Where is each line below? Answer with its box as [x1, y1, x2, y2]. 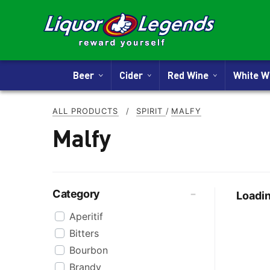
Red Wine [168, 69, 214, 81]
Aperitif [69, 210, 103, 222]
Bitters [69, 227, 99, 239]
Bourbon [69, 244, 108, 256]
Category [52, 187, 100, 200]
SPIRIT [136, 106, 166, 116]
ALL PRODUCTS [52, 106, 119, 116]
